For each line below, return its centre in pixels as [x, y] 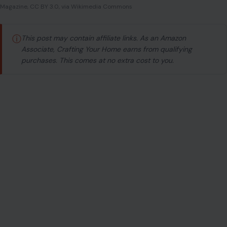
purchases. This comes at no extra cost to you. [98, 60]
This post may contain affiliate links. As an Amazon [104, 38]
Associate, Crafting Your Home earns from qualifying [107, 49]
